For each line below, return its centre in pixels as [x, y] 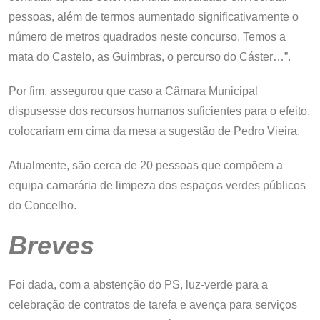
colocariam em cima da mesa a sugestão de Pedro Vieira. [154, 131]
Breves [51, 245]
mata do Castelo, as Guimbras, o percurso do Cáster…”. [150, 56]
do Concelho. [42, 205]
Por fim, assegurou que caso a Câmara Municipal [133, 91]
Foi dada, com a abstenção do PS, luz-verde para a [138, 284]
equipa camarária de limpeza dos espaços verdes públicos [157, 185]
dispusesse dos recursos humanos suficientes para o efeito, [159, 111]
